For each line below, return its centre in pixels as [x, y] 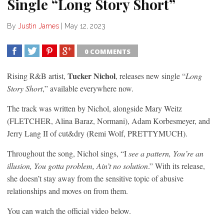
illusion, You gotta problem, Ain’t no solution [77, 165]
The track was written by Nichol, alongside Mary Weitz [94, 108]
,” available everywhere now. [88, 88]
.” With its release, [176, 165]
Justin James [38, 26]
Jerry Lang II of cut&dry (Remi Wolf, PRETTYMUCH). [97, 133]
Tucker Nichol [91, 75]
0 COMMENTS [107, 51]
